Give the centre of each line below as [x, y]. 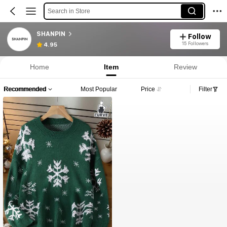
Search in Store [69, 11]
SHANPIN [51, 34]
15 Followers [195, 43]
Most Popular [99, 89]
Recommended [25, 89]
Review [185, 67]
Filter [205, 89]
